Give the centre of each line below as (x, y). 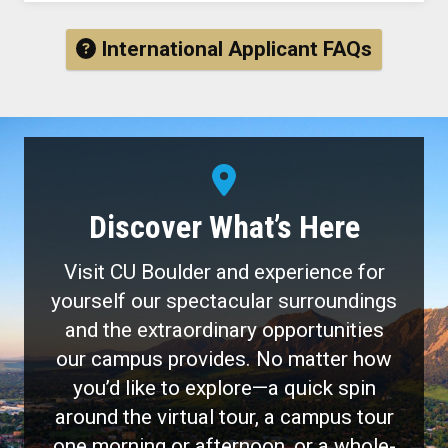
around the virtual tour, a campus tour (224, 416)
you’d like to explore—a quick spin (224, 387)
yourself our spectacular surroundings (224, 300)
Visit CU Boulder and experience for (224, 271)
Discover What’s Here (224, 226)
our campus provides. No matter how (224, 358)
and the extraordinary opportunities (224, 329)
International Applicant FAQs (234, 48)
